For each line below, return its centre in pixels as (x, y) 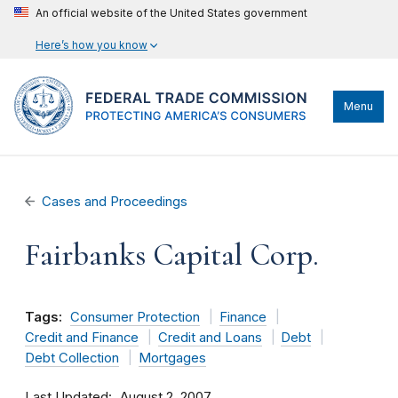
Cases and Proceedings (115, 202)
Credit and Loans (210, 338)
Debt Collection (72, 358)
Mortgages (172, 358)
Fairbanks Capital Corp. (172, 255)
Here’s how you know (92, 45)
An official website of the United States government (171, 13)
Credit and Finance (82, 338)
